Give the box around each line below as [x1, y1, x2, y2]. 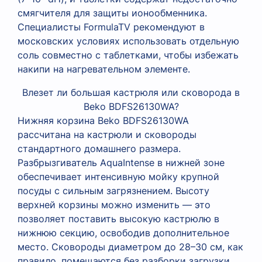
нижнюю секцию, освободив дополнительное [18, 226, 229, 239]
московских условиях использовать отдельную [18, 35, 239, 47]
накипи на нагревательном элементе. [18, 63, 190, 75]
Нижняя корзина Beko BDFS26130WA [18, 114, 189, 126]
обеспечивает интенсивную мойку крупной [18, 170, 219, 182]
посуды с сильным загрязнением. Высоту [18, 184, 209, 196]
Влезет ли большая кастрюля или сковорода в [22, 86, 240, 98]
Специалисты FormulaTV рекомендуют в [18, 20, 205, 33]
